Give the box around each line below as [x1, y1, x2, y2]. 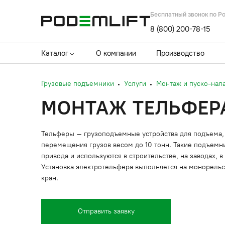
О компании [96, 49, 136, 58]
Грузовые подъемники [41, 79, 114, 88]
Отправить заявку [77, 207, 135, 215]
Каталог [41, 49, 68, 58]
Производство [156, 49, 204, 58]
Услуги [124, 79, 146, 88]
